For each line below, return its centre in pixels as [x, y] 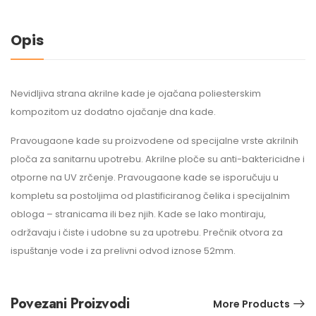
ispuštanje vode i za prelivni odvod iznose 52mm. [123, 250]
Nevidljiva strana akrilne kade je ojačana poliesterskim [136, 93]
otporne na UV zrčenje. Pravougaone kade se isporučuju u [145, 177]
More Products [251, 304]
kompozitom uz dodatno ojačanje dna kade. [113, 111]
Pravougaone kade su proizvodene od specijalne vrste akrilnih [154, 140]
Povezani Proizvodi [70, 303]
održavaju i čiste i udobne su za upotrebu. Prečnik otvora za [147, 232]
